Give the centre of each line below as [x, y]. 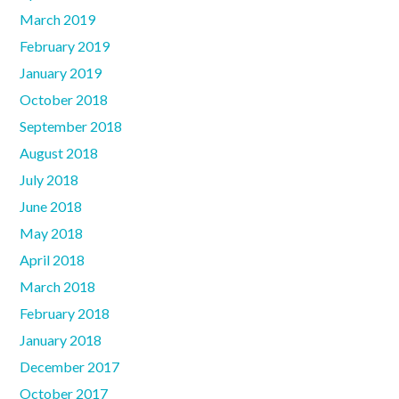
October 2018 [64, 100]
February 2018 [65, 313]
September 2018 [71, 126]
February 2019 [65, 46]
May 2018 [52, 233]
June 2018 [51, 207]
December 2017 [70, 367]
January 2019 [61, 73]
